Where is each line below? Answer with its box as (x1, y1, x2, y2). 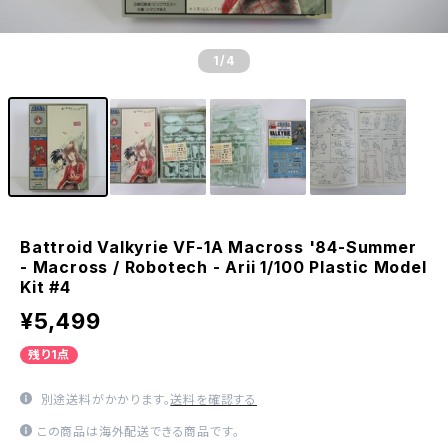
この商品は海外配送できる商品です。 (36, 424, 240, 439)
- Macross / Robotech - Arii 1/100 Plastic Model (20, 257, 427, 277)
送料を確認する (170, 392, 258, 407)
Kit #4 (20, 277, 71, 297)
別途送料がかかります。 (36, 392, 171, 407)
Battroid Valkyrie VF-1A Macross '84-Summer (20, 237, 417, 257)
